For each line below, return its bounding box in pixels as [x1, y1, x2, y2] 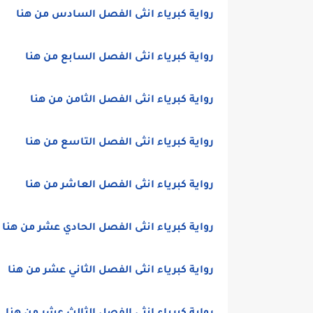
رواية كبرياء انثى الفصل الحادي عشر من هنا [2, 223, 214, 234]
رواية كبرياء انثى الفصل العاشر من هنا [25, 180, 214, 191]
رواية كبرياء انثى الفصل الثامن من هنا [30, 95, 214, 106]
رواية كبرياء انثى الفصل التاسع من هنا [25, 138, 214, 149]
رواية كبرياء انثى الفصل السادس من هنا [16, 10, 214, 21]
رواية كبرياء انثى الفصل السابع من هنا [25, 52, 214, 64]
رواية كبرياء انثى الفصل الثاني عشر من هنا [8, 265, 214, 277]
